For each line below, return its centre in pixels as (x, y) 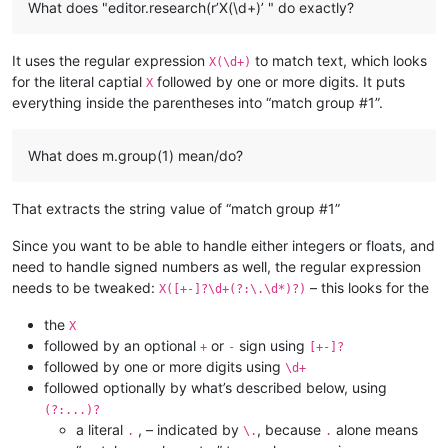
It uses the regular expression (110, 61)
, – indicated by (188, 430)
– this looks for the (367, 288)
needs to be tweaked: (85, 288)
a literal (101, 430)
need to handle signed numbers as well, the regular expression (216, 267)
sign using (272, 346)
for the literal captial (79, 82)
